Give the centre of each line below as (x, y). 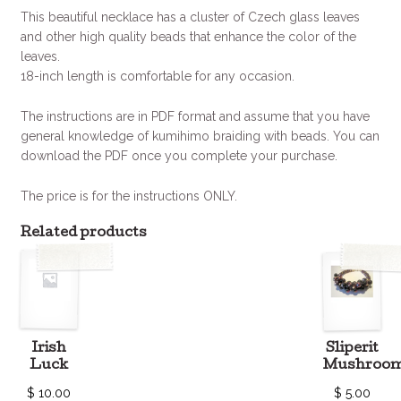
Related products (83, 234)
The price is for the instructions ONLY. (128, 196)
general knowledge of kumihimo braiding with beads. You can (200, 137)
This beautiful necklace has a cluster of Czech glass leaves (190, 17)
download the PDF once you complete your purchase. (179, 156)
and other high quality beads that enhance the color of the (188, 37)
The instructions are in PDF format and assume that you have (195, 117)
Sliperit (352, 350)
